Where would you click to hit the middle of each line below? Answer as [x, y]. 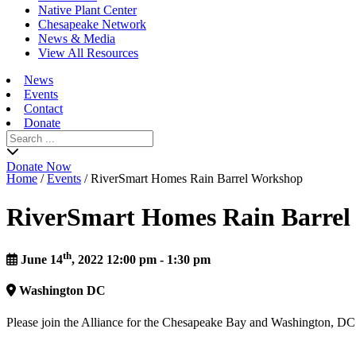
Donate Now [39, 166]
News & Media [77, 39]
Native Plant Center [87, 10]
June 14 [40, 260]
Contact [43, 108]
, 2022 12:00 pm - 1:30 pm [141, 260]
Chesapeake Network [92, 24]
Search [23, 136]
